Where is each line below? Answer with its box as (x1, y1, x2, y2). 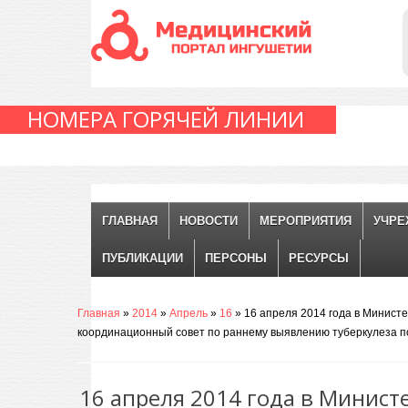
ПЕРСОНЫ (205, 251, 267, 265)
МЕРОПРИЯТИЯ (260, 214, 352, 228)
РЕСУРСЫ (289, 251, 349, 265)
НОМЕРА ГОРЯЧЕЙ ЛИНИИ (27, 104, 304, 134)
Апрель (169, 307, 208, 320)
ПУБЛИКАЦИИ (102, 251, 183, 265)
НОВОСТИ (179, 214, 238, 228)
